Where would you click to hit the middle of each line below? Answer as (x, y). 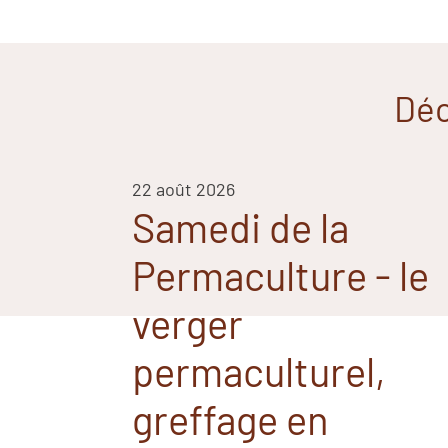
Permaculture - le (280, 275)
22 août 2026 (183, 189)
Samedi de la (240, 227)
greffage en (230, 419)
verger (187, 323)
